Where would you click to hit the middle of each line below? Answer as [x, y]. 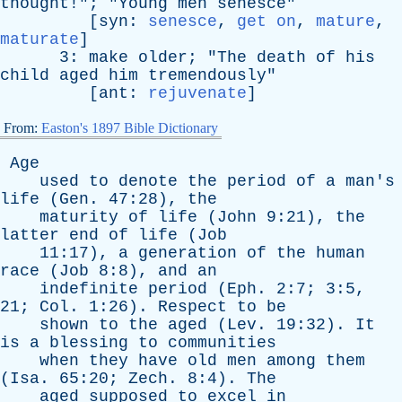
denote [148, 181]
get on [267, 22]
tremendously [207, 75]
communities [222, 343]
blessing [89, 343]
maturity [79, 217]
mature [345, 22]
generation [188, 253]
